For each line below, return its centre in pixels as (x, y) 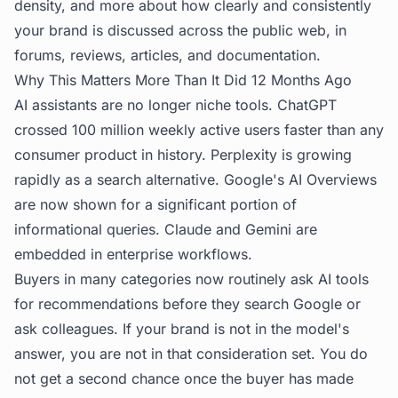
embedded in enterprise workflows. (133, 254)
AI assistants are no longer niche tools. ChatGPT (175, 105)
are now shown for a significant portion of (155, 204)
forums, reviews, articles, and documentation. (167, 55)
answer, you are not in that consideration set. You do (191, 354)
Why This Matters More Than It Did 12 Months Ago (183, 80)
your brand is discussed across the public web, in (180, 30)
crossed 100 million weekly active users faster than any (199, 130)
